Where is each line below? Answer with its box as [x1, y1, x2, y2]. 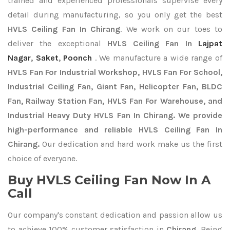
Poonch [63, 53, 92, 63]
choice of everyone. [8, 154, 77, 163]
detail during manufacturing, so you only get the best [8, 10, 222, 20]
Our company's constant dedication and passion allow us [8, 210, 222, 220]
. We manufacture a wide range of [94, 53, 223, 63]
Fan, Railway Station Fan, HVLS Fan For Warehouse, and [8, 96, 222, 106]
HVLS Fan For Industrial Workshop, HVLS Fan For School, [8, 67, 222, 77]
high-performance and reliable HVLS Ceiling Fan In [8, 125, 222, 135]
